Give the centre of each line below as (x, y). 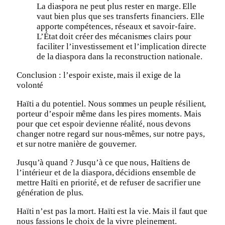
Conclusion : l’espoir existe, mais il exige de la (99, 75)
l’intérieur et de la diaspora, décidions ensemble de (106, 172)
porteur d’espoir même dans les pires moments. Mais (109, 114)
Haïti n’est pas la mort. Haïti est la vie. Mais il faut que (112, 211)
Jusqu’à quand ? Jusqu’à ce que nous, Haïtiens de (103, 162)
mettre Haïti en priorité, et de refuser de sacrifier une (109, 182)
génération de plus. (50, 192)
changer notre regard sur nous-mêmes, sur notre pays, (111, 134)
